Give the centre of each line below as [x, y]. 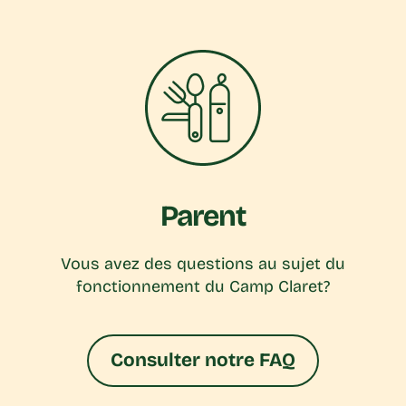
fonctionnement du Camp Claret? [203, 287]
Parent [203, 217]
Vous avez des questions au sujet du [203, 264]
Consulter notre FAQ [203, 361]
